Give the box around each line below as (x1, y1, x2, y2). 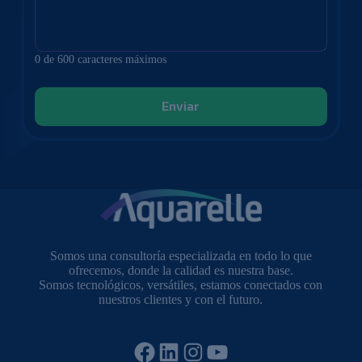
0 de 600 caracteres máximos (35, 53, 167, 65)
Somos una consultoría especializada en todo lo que (49, 248, 312, 263)
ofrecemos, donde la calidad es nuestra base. (68, 263, 293, 277)
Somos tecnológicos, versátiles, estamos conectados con (39, 277, 323, 292)
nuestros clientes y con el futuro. (99, 292, 263, 306)
